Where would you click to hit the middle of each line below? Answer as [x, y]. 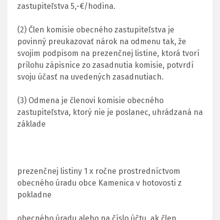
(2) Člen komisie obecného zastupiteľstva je [96, 29]
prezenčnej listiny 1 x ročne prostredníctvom [99, 171]
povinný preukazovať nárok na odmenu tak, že [102, 41]
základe [31, 124]
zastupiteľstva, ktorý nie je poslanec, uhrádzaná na [110, 112]
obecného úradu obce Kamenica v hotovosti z [99, 183]
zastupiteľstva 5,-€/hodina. [66, 6]
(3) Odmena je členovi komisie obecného [90, 100]
